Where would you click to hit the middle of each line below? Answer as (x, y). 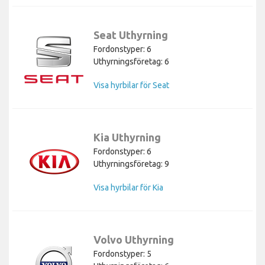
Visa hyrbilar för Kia (128, 187)
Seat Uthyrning (131, 35)
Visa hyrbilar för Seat (131, 85)
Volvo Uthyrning (134, 239)
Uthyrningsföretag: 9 (131, 164)
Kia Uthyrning (127, 137)
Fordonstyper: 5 (122, 253)
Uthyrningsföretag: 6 (131, 61)
